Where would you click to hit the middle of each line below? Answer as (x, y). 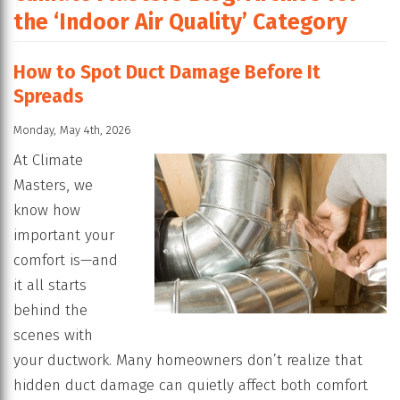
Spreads (49, 96)
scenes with (53, 335)
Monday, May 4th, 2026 (72, 129)
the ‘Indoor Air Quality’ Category (180, 22)
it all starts (50, 285)
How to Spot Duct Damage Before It (167, 72)
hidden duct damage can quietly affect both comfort (191, 385)
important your (64, 235)
